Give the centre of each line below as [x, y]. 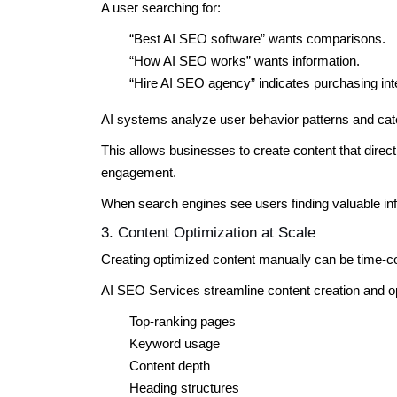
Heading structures [184, 387]
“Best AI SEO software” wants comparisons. [257, 38]
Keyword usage [175, 343]
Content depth [170, 365]
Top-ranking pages [183, 321]
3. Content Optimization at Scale [208, 232]
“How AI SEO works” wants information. [245, 60]
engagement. [139, 172]
